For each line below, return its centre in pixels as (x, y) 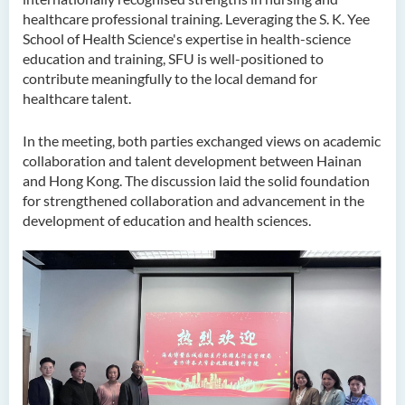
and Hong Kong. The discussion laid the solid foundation (196, 180)
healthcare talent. (77, 98)
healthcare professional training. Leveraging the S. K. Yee (196, 19)
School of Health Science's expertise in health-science (187, 38)
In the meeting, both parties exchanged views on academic (202, 141)
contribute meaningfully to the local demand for (170, 78)
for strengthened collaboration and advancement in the (193, 200)
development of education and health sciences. (167, 220)
